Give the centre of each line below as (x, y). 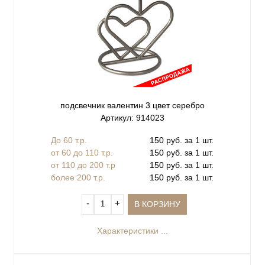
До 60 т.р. (69, 140)
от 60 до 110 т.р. (82, 152)
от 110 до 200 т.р (83, 165)
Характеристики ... (132, 230)
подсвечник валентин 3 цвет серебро (132, 106)
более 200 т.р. (78, 177)
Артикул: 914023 (132, 118)
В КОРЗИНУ (158, 204)
